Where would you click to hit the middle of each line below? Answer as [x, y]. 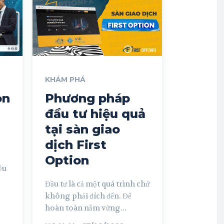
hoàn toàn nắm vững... [86, 208]
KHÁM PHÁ [65, 79]
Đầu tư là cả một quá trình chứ [97, 184]
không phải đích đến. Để [88, 196]
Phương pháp [87, 98]
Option [67, 160]
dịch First [76, 144]
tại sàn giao [82, 129]
